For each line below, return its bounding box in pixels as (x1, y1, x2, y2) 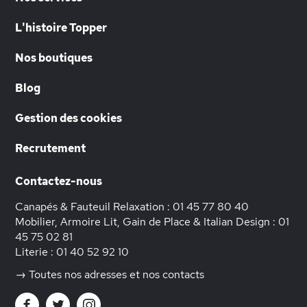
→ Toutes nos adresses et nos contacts (15, 267, 204, 282)
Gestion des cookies (15, 111, 122, 125)
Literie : (15, 245, 56, 259)
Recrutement (15, 141, 86, 156)
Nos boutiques (15, 51, 93, 65)
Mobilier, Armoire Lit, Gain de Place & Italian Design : (15, 214, 278, 229)
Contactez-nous (15, 174, 102, 188)
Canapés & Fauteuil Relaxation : (15, 199, 173, 214)
